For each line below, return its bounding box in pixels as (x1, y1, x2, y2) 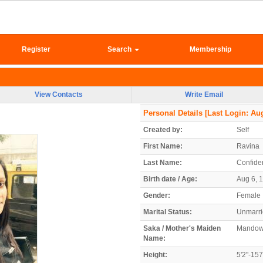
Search (107, 45, 133, 53)
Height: (143, 250, 167, 259)
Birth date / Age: (143, 174, 197, 183)
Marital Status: (143, 207, 192, 216)
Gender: (143, 191, 170, 200)
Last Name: (143, 158, 182, 167)
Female (237, 191, 261, 200)
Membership (189, 45, 231, 53)
